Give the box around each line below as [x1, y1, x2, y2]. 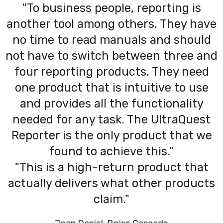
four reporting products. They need [14, 64, 209, 79]
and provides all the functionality [19, 96, 204, 111]
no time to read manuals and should [12, 32, 211, 47]
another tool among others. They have [6, 16, 217, 31]
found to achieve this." [49, 144, 174, 158]
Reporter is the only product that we [11, 128, 212, 142]
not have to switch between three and [5, 48, 218, 63]
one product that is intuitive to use [14, 80, 209, 95]
